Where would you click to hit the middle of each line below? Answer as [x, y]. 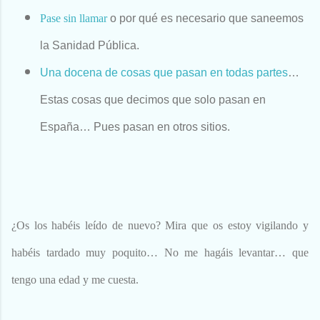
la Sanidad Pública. [90, 46]
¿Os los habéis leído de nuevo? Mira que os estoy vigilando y [160, 226]
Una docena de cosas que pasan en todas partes [164, 73]
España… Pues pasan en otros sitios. [135, 127]
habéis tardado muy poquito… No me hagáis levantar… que [160, 253]
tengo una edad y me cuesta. [75, 280]
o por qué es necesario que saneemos [205, 19]
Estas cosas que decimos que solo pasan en [153, 100]
